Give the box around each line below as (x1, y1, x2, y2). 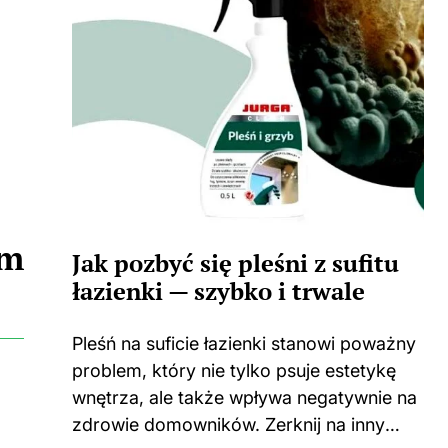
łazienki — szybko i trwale (72, 275, 365, 307)
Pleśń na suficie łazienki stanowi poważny (72, 333, 416, 354)
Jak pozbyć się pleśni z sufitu (72, 247, 399, 279)
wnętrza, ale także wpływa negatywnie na (72, 387, 417, 408)
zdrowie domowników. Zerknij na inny (72, 414, 385, 435)
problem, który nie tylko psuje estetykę (72, 360, 396, 381)
